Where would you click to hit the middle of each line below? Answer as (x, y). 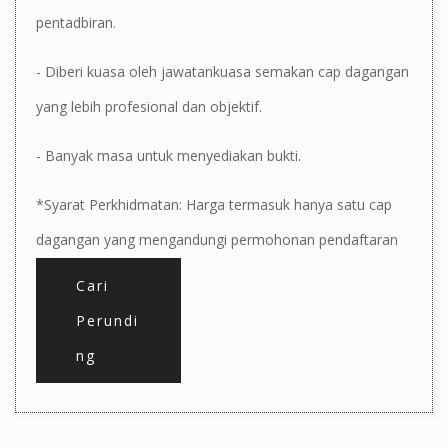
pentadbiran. (76, 22)
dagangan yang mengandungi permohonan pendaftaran (217, 239)
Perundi (107, 320)
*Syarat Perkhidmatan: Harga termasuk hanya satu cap (214, 204)
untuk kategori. (84, 274)
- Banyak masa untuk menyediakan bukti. (168, 155)
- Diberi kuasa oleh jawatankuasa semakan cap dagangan (222, 71)
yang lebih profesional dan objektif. (149, 106)
